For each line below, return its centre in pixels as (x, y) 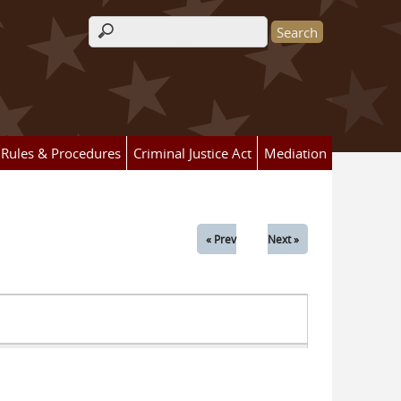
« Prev (221, 239)
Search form (137, 42)
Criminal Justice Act (192, 153)
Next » (283, 239)
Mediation (295, 153)
